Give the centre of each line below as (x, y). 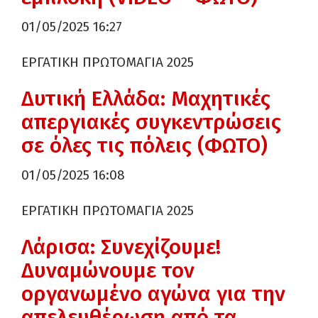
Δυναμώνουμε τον (108, 270)
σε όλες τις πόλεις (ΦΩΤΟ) (144, 146)
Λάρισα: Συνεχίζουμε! (121, 247)
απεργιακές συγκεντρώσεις (151, 122)
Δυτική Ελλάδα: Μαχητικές (146, 99)
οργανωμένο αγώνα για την (153, 294)
